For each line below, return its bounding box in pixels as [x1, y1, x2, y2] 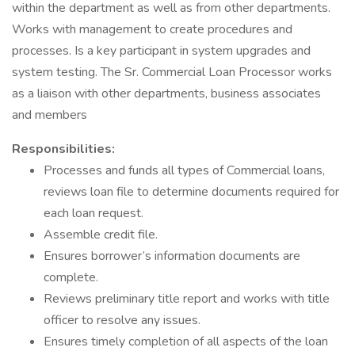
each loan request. [44, 204, 143, 222]
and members [12, 106, 87, 124]
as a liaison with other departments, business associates [12, 85, 321, 102]
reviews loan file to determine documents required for [44, 183, 339, 200]
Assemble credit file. [44, 226, 158, 243]
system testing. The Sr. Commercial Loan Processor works [12, 63, 332, 81]
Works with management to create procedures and [12, 21, 292, 38]
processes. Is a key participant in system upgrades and [12, 42, 311, 59]
